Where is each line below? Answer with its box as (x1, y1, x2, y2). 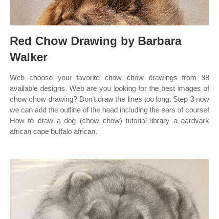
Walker (10, 50, 47, 64)
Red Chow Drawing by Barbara (10, 34, 181, 47)
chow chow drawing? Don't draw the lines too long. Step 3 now (10, 95, 209, 103)
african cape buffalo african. (10, 127, 97, 135)
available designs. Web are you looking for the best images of (10, 84, 209, 92)
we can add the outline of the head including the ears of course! (10, 106, 209, 114)
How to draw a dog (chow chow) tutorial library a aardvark (10, 116, 209, 125)
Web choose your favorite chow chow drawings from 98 (10, 73, 209, 82)
